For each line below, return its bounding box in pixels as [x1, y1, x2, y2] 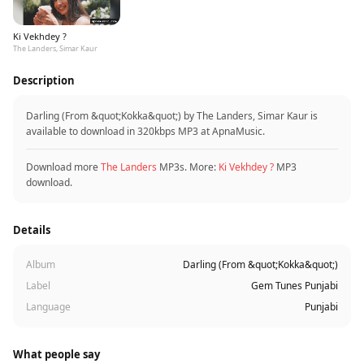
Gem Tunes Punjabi [251, 279, 338, 292]
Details [13, 223, 50, 237]
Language [26, 300, 71, 314]
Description [13, 73, 75, 88]
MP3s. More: [157, 160, 219, 174]
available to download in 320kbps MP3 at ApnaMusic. [26, 124, 265, 138]
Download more [26, 160, 101, 174]
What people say [13, 347, 100, 362]
